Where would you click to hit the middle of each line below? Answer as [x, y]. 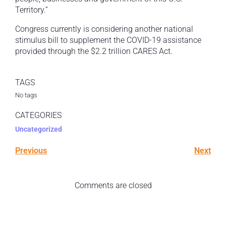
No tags [26, 95]
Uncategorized [39, 129]
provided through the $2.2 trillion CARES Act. [94, 51]
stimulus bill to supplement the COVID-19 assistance [108, 40]
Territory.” [32, 10]
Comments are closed [113, 186]
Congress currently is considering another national [104, 29]
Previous [31, 151]
